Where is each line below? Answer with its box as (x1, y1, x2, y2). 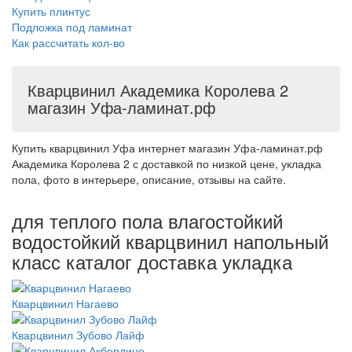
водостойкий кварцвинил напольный (12, 227, 328, 255)
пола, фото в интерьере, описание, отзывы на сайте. (12, 171, 286, 187)
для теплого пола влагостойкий (12, 207, 283, 234)
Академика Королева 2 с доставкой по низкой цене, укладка (12, 156, 321, 171)
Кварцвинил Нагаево (12, 295, 119, 311)
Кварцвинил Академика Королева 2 (27, 79, 288, 101)
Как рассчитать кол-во (12, 35, 125, 50)
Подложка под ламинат (12, 19, 132, 35)
